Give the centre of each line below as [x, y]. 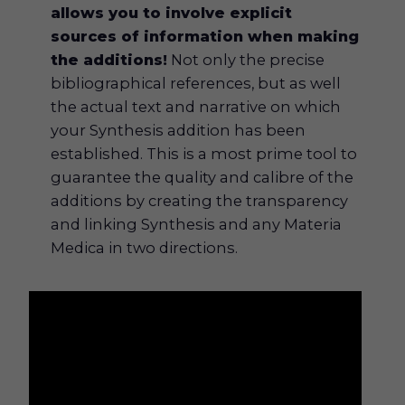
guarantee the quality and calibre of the [202, 177]
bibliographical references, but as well [196, 83]
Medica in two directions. [145, 247]
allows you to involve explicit [172, 12]
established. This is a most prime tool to [204, 153]
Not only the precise [246, 59]
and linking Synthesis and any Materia [197, 224]
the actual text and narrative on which [196, 106]
